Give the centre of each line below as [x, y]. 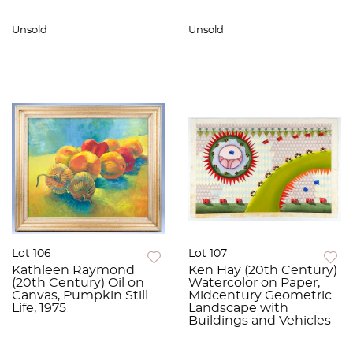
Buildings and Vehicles [260, 321]
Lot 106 [32, 254]
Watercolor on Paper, [254, 283]
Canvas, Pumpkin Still [80, 296]
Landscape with [238, 308]
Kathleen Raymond [73, 271]
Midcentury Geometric [260, 296]
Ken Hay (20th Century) [263, 271]
